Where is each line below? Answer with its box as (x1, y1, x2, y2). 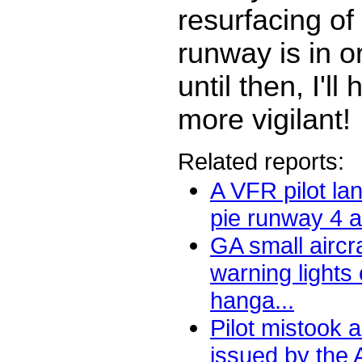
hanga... (210, 287, 294, 314)
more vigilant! (178, 103, 351, 136)
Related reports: (178, 148, 344, 175)
